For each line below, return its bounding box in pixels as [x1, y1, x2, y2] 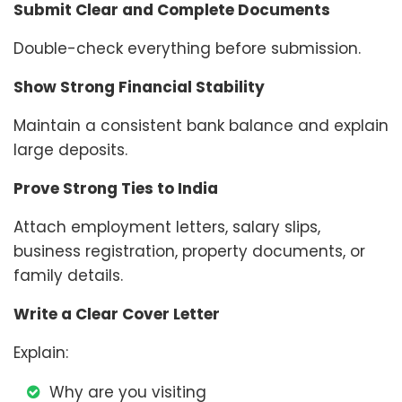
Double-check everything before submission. [13, 38, 361, 60]
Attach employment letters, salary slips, [13, 216, 320, 239]
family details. [13, 265, 123, 287]
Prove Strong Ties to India [13, 178, 218, 200]
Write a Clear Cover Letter [13, 303, 220, 326]
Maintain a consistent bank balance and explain [13, 115, 389, 137]
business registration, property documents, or [13, 240, 365, 263]
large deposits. [13, 139, 127, 162]
